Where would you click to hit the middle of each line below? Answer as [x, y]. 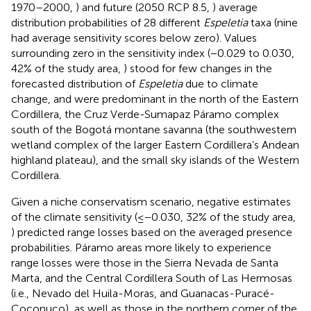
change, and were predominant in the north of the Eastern [155, 99]
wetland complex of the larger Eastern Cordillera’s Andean [155, 144]
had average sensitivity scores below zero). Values [134, 37]
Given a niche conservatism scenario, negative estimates [151, 201]
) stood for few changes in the [198, 68]
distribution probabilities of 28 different [107, 22]
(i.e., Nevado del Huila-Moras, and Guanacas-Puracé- [143, 293]
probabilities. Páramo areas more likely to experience [141, 247]
